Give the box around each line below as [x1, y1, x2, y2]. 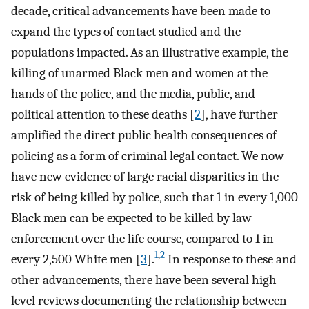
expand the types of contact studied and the [11, 23, 241, 39]
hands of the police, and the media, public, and [11, 86, 255, 101]
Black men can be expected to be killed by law [11, 210, 252, 226]
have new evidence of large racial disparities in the [11, 168, 279, 184]
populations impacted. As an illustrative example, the [11, 44, 288, 60]
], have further [201, 106, 278, 122]
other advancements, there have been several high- [11, 272, 281, 288]
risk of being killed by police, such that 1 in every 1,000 [11, 189, 298, 205]
